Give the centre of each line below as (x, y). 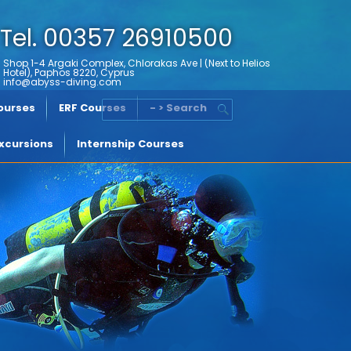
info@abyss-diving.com (63, 82)
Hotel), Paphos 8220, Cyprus (118, 73)
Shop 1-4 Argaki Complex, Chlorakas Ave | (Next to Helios (137, 63)
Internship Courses (130, 144)
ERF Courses (92, 108)
